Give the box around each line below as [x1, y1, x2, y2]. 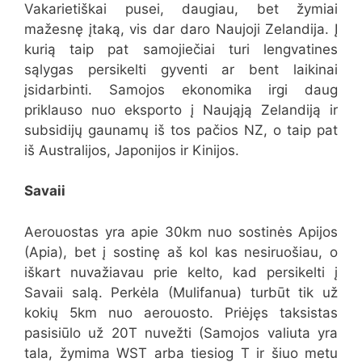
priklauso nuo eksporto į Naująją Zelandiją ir [24, 101, 338, 118]
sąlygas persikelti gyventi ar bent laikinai [24, 61, 338, 78]
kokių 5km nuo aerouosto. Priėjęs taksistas [24, 304, 338, 321]
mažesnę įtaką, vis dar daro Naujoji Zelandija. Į [24, 20, 338, 37]
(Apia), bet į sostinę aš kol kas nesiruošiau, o [24, 243, 338, 260]
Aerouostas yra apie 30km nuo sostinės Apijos [24, 223, 338, 240]
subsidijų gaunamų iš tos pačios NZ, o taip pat [24, 121, 338, 138]
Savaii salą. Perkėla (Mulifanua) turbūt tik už [24, 284, 338, 301]
